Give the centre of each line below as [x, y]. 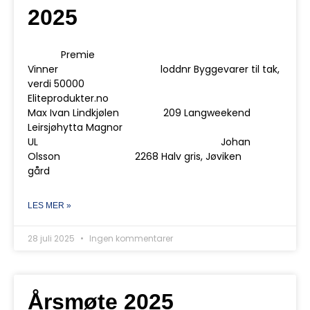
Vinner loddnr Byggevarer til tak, [154, 69]
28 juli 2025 [52, 238]
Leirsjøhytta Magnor [75, 127]
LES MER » [49, 206]
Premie [126, 55]
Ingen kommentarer [130, 238]
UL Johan [139, 142]
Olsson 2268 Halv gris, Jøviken [135, 156]
